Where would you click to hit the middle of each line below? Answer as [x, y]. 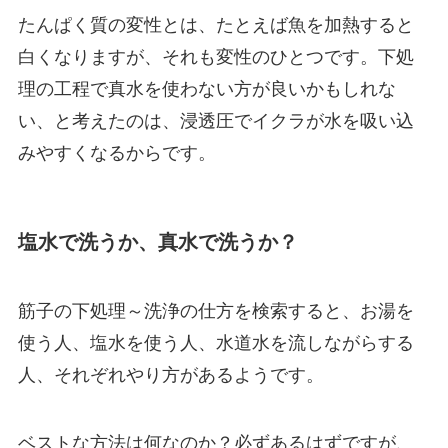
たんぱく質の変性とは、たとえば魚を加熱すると [215, 25]
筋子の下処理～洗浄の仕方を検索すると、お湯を [215, 310]
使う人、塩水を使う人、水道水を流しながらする [215, 342]
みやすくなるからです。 [116, 153]
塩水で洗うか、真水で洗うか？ [157, 241]
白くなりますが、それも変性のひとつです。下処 [215, 57]
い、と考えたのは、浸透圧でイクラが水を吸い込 [215, 121]
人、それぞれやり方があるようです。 [170, 374]
